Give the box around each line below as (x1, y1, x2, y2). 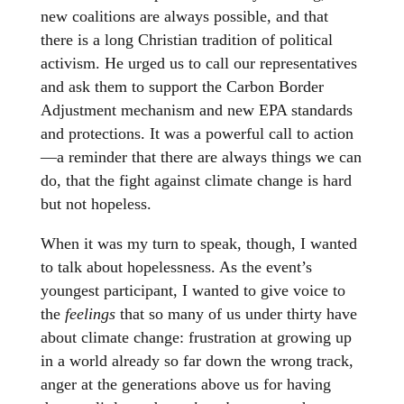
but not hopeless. (40, 195, 151, 214)
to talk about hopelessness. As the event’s (40, 258, 312, 277)
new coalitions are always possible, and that (40, 7, 328, 26)
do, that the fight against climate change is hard (40, 171, 352, 190)
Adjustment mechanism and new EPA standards (40, 101, 353, 120)
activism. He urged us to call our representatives (40, 54, 357, 73)
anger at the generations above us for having (40, 375, 331, 394)
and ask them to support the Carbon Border (40, 78, 324, 96)
